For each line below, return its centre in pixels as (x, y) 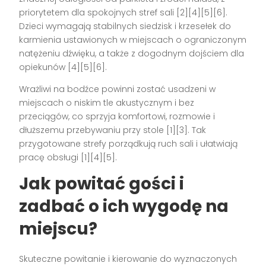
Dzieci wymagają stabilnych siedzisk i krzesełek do (125, 26)
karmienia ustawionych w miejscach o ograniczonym (133, 39)
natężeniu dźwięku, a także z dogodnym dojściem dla (132, 53)
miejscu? (58, 229)
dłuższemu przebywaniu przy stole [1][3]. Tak (113, 130)
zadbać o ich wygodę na (124, 206)
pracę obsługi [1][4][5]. (68, 157)
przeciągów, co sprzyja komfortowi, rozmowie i (117, 116)
